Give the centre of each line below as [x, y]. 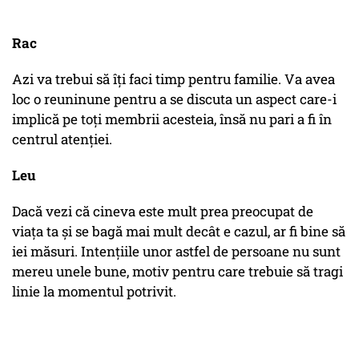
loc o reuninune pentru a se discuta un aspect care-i [174, 99]
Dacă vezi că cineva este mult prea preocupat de [163, 212]
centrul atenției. [62, 139]
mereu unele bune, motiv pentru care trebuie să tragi [177, 272]
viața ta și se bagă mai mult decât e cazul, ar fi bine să [179, 232]
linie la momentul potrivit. [94, 292]
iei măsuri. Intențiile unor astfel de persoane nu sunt [176, 252]
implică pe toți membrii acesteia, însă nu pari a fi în [172, 119]
